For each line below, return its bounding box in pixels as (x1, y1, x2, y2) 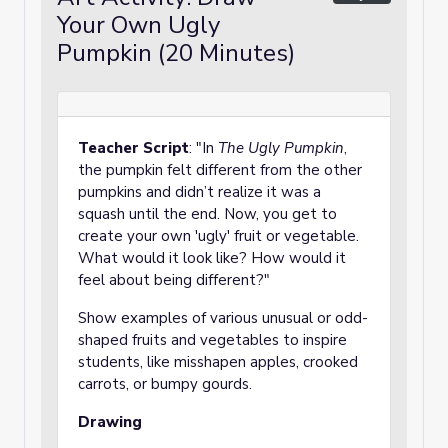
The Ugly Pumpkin (218, 138, 344, 158)
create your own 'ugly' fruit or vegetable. (78, 226, 359, 246)
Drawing (78, 412, 146, 432)
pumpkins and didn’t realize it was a (78, 182, 321, 202)
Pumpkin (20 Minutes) (57, 37, 295, 69)
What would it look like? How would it (78, 248, 346, 268)
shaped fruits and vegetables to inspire (78, 330, 347, 350)
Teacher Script (78, 138, 189, 158)
